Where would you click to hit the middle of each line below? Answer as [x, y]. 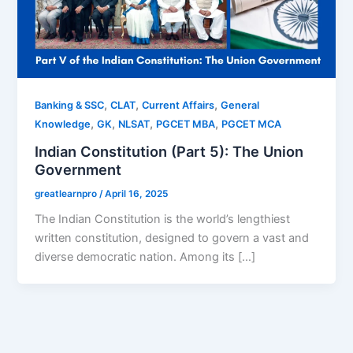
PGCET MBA [186, 124]
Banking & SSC [70, 106]
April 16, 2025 [137, 193]
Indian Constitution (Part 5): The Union [169, 151]
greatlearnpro [67, 193]
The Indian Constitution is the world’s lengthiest [163, 219]
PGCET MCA [252, 124]
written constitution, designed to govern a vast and [172, 238]
